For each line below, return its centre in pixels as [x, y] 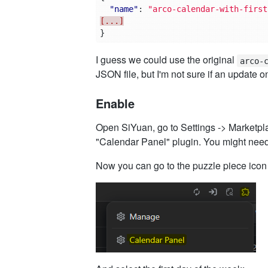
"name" [124, 9]
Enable [115, 103]
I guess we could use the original [166, 60]
